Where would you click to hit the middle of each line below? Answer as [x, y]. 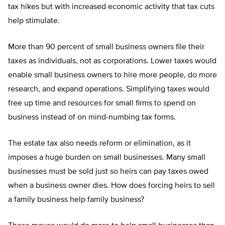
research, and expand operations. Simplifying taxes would [109, 90]
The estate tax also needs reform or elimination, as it [99, 144]
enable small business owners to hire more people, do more [113, 76]
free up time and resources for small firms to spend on [102, 104]
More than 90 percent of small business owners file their [106, 47]
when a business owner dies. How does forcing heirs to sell [111, 186]
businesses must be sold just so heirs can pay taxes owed [108, 172]
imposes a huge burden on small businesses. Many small [107, 158]
